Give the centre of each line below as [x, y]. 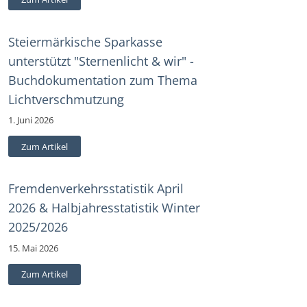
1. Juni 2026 [31, 120]
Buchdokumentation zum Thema [103, 81]
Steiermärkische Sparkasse [85, 42]
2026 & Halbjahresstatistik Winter [104, 208]
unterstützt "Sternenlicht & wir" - [101, 61]
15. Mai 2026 [33, 248]
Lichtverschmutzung [66, 100]
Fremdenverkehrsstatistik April [96, 189]
